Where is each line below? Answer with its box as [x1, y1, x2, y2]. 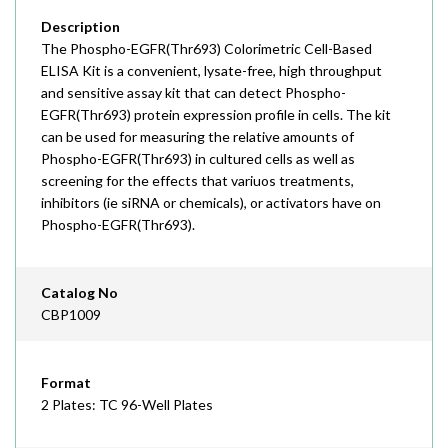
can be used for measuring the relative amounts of [41, 128, 354, 145]
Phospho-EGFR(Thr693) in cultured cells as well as [41, 150, 355, 167]
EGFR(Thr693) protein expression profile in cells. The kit [41, 106, 391, 123]
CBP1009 [41, 306, 101, 323]
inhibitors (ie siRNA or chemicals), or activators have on [41, 194, 381, 211]
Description [41, 18, 120, 35]
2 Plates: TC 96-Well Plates [41, 396, 213, 413]
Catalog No [41, 284, 118, 301]
